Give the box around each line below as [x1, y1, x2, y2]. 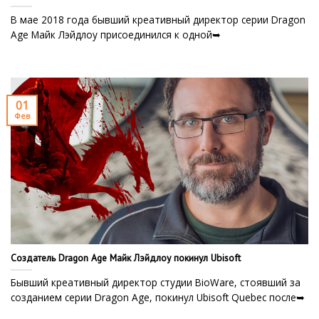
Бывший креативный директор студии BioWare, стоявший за [11, 276, 300, 290]
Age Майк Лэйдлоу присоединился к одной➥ [11, 27, 221, 41]
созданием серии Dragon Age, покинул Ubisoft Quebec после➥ [11, 291, 305, 305]
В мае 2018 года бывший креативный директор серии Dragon [11, 12, 305, 26]
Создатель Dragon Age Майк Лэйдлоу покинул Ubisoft [11, 251, 241, 264]
